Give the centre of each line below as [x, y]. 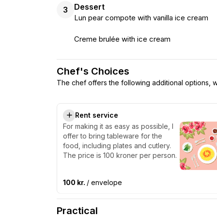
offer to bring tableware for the [113, 136]
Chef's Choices [93, 71]
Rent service [97, 115]
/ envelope [104, 182]
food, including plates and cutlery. [117, 145]
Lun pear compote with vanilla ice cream [141, 17]
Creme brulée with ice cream [122, 39]
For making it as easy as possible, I [118, 126]
